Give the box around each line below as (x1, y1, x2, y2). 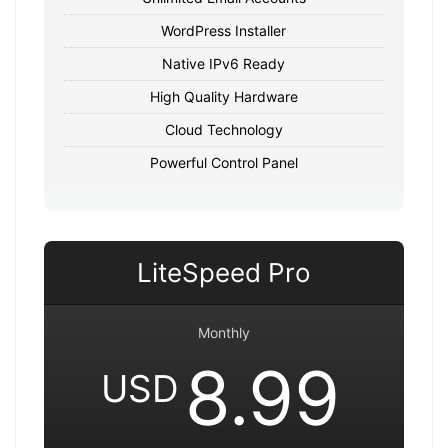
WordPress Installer (161, 21, 287, 39)
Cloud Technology (164, 120, 283, 138)
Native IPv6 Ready (162, 54, 286, 72)
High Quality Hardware (149, 87, 298, 105)
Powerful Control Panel (149, 153, 298, 171)
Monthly (197, 323, 250, 341)
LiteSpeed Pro (136, 256, 311, 288)
